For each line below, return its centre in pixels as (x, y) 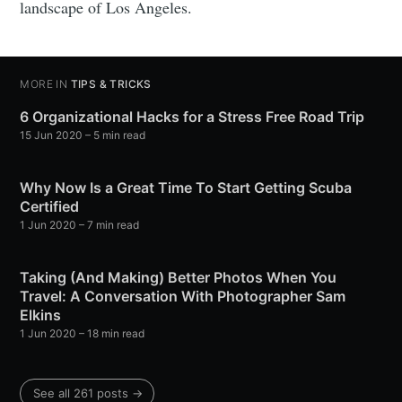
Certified (50, 207)
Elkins (41, 315)
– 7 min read (108, 225)
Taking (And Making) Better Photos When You (179, 278)
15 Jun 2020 (52, 135)
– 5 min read (114, 135)
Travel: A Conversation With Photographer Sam (183, 297)
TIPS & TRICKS (111, 84)
